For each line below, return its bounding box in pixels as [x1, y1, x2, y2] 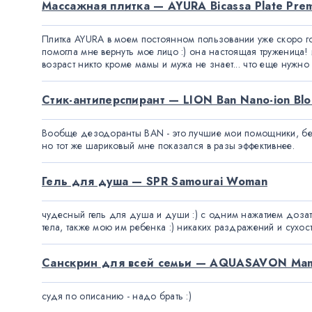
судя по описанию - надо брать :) [42, 289, 192, 303]
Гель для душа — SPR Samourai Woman [42, 173, 267, 189]
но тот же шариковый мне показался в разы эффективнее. [42, 139, 295, 153]
